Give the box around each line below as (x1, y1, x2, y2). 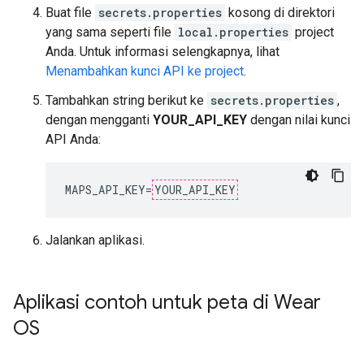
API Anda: (45, 132, 101, 147)
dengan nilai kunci (247, 112, 350, 128)
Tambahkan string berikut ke (45, 93, 207, 108)
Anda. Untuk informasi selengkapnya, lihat (45, 44, 279, 59)
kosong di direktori (225, 5, 335, 20)
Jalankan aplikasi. (45, 232, 145, 248)
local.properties (178, 24, 288, 40)
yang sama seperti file (45, 24, 175, 40)
